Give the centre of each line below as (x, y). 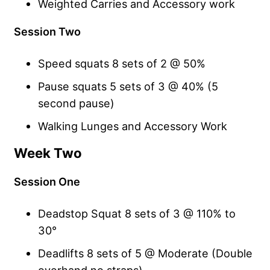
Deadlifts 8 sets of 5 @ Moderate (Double (145, 253)
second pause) (76, 103)
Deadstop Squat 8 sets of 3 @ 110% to (137, 214)
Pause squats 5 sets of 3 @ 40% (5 (128, 86)
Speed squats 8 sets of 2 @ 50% (122, 64)
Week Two (48, 153)
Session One (47, 182)
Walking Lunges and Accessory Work (133, 126)
